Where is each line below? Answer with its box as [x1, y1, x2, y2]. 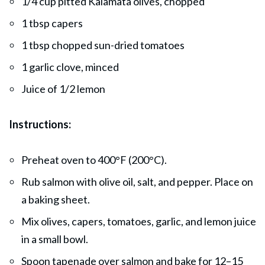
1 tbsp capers [21, 16, 83, 30]
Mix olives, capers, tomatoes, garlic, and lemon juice [21, 214, 256, 228]
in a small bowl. [21, 232, 88, 245]
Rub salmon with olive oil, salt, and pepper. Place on [21, 174, 253, 188]
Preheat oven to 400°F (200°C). [21, 153, 167, 166]
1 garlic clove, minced [21, 60, 119, 73]
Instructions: [9, 117, 71, 131]
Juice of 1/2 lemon [21, 82, 105, 95]
